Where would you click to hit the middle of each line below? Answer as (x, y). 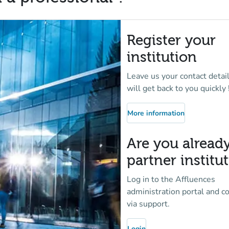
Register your (171, 41)
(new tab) (171, 118)
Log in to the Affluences (171, 180)
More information (156, 113)
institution (162, 58)
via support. (148, 204)
